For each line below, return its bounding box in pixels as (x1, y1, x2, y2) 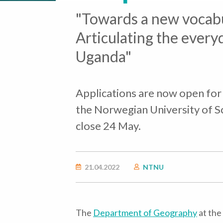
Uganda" (76, 47, 131, 65)
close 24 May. (76, 119, 141, 132)
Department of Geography (93, 207, 197, 219)
